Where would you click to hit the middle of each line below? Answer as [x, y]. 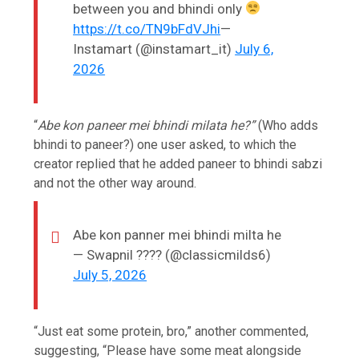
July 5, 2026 [110, 274]
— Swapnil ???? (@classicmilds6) [172, 254]
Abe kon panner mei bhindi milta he [177, 234]
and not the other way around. [115, 183]
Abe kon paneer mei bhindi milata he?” [148, 125]
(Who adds [288, 125]
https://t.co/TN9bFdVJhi [147, 28]
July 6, [254, 48]
